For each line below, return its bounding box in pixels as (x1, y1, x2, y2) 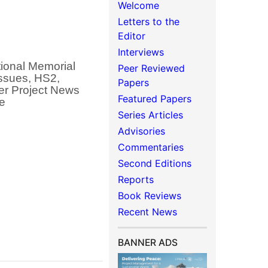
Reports (118, 173, 154, 185)
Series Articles (118, 109, 184, 121)
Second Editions (118, 157, 192, 169)
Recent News (118, 206, 178, 218)
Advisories (118, 125, 166, 137)
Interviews (118, 46, 165, 58)
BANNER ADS (118, 237, 178, 248)
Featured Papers (118, 93, 192, 105)
